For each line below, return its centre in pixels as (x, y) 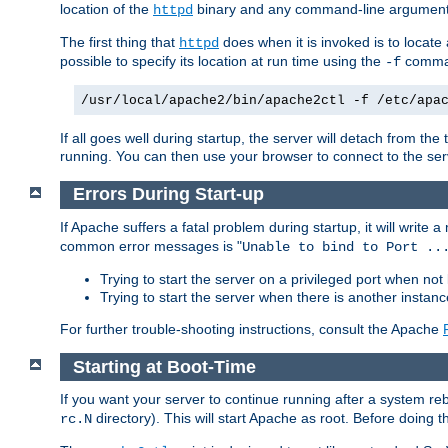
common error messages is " (151, 246)
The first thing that (119, 41)
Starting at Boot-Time (164, 366)
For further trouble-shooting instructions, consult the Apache (251, 329)
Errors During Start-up (168, 194)
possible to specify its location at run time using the (222, 60)
